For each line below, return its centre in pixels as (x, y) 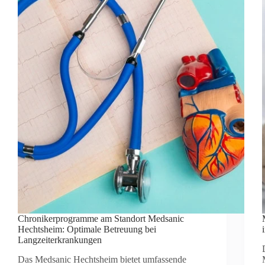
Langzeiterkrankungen (60, 240)
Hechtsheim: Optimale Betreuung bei (87, 230)
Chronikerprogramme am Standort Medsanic (101, 219)
